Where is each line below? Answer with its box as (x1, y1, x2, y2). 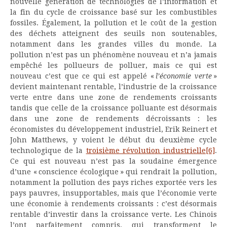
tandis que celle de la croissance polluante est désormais (10, 104, 217, 112)
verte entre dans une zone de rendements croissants (10, 93, 217, 102)
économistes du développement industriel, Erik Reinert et (10, 125, 217, 134)
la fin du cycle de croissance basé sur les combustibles (10, 8, 217, 17)
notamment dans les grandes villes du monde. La (10, 40, 217, 49)
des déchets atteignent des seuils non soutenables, (10, 29, 217, 38)
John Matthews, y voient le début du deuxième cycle (10, 136, 217, 144)
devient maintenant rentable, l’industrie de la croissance (10, 83, 217, 91)
